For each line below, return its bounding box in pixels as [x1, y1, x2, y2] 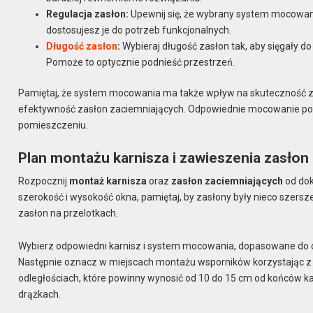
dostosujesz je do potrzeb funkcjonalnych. [46, 24, 232, 36]
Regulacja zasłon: [46, 8, 129, 20]
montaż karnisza [69, 175, 147, 187]
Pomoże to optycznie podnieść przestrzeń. [46, 56, 235, 68]
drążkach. [18, 289, 61, 300]
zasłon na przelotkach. [18, 208, 119, 219]
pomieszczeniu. [18, 119, 89, 131]
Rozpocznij [18, 175, 70, 187]
